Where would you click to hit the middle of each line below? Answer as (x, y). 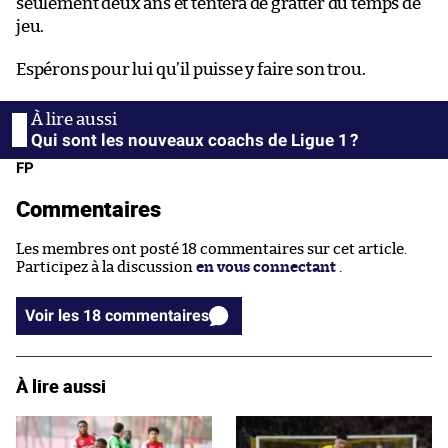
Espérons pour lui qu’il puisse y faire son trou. (191, 69)
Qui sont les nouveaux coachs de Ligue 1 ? (194, 139)
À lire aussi (61, 385)
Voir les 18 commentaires (157, 315)
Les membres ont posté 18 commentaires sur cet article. (211, 249)
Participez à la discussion (106, 267)
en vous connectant (266, 267)
